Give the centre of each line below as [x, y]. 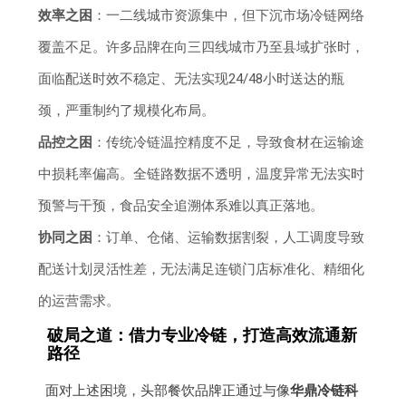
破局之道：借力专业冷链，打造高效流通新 [203, 334]
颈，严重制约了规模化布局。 [127, 110]
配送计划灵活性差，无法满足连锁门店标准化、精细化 [202, 269]
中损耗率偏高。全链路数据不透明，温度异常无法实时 [202, 174]
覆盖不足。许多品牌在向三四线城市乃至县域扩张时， [202, 47]
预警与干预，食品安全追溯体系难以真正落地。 [181, 205]
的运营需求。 [79, 300]
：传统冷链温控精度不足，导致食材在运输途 [229, 142]
